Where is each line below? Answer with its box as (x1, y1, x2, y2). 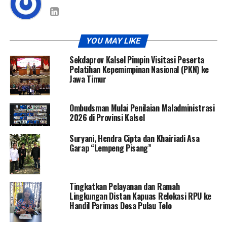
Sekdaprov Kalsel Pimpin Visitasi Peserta (69, 53, 205, 66)
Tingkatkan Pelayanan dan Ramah (69, 180, 180, 193)
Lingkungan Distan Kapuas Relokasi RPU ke (69, 190, 212, 202)
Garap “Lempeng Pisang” (69, 141, 152, 154)
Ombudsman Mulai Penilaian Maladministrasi (69, 101, 215, 114)
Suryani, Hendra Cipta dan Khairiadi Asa (69, 132, 200, 144)
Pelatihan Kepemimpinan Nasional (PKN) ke (69, 63, 209, 75)
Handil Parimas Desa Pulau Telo (69, 199, 172, 212)
